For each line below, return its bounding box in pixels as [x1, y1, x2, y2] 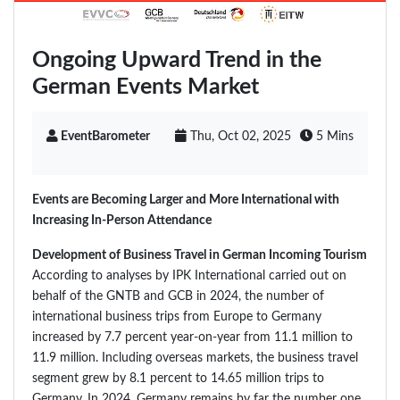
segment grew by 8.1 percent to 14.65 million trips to [32, 371, 324, 386]
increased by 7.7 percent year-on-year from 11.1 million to [32, 330, 353, 345]
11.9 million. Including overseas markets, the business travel [32, 351, 358, 365]
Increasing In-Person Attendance [32, 213, 212, 228]
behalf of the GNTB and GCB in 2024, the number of [32, 289, 324, 304]
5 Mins [312, 129, 354, 144]
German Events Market [32, 76, 259, 99]
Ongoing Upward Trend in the [32, 49, 321, 72]
